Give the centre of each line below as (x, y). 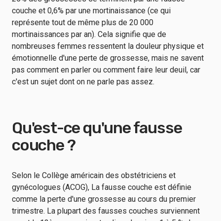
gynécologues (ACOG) (50, 187)
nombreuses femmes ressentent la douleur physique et (108, 46)
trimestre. (28, 211)
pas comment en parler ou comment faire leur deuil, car (106, 70)
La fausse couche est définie (141, 187)
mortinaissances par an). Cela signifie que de (89, 34)
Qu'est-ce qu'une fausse (97, 128)
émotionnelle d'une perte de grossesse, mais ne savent (108, 58)
